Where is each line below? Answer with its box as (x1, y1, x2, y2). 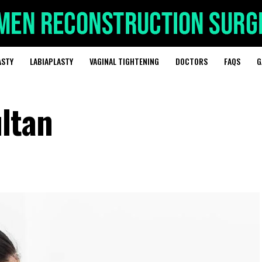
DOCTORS (175, 55, 208, 67)
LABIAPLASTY (29, 55, 73, 67)
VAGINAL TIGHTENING (89, 55, 159, 67)
